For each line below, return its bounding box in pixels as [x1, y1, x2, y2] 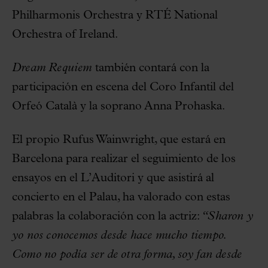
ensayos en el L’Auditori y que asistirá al [12, 172, 214, 184]
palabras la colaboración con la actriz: [12, 210, 200, 223]
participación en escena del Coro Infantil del [12, 81, 234, 93]
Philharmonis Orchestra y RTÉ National [12, 9, 218, 22]
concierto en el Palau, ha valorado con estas [12, 191, 230, 203]
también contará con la [92, 62, 209, 74]
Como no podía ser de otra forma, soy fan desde [12, 248, 242, 261]
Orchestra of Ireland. [12, 28, 118, 41]
